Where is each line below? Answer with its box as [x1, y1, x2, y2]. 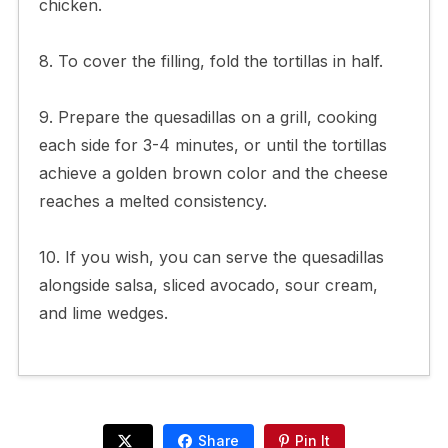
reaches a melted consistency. [38, 190, 267, 211]
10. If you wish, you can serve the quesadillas [38, 246, 384, 267]
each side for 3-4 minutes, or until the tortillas [38, 134, 387, 155]
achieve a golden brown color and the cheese [38, 162, 388, 183]
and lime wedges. [38, 302, 168, 323]
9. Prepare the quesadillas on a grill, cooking [38, 106, 377, 127]
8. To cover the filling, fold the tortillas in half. [38, 50, 383, 71]
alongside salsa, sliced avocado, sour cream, [38, 274, 378, 295]
